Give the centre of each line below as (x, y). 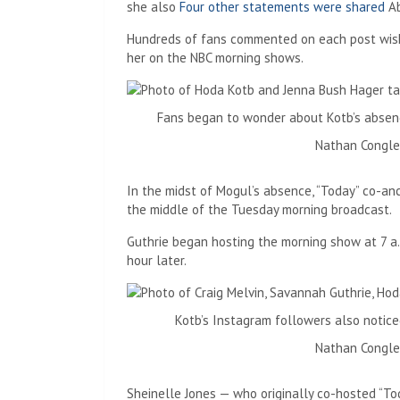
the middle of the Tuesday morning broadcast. (259, 209)
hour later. (157, 260)
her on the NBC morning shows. (215, 58)
